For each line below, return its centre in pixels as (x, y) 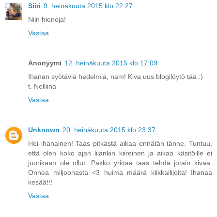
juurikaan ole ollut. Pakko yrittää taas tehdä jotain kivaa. (120, 163)
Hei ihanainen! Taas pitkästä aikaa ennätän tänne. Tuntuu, (120, 143)
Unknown (44, 130)
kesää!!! (40, 182)
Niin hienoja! (47, 19)
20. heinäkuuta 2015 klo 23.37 (109, 130)
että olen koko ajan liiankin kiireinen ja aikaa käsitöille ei (120, 153)
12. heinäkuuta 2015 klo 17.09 (111, 63)
